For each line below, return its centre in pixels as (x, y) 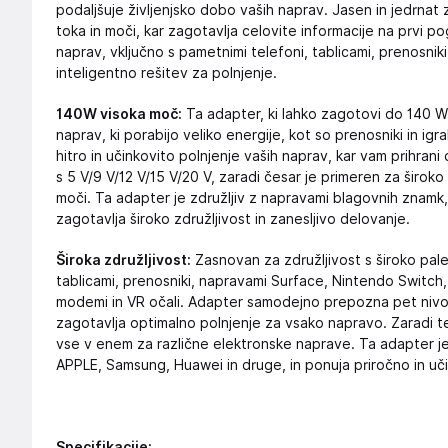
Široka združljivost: (123, 260)
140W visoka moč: (119, 114)
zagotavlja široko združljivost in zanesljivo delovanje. (233, 219)
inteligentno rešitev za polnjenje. (166, 73)
